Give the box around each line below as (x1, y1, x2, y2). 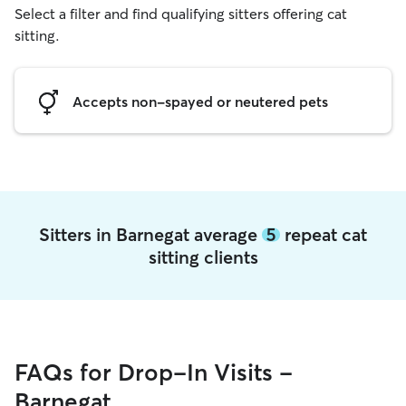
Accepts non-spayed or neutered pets (72, 92, 328, 111)
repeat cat (280, 223, 367, 246)
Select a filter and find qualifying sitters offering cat (14, 5, 347, 23)
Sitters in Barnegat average (39, 223, 262, 246)
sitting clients (148, 246, 258, 268)
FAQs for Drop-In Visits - (14, 358, 293, 387)
